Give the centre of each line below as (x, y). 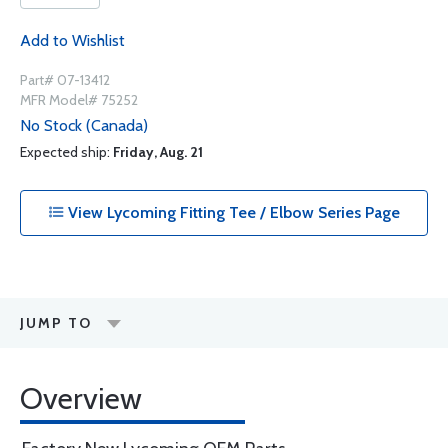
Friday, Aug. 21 (158, 152)
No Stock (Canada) (84, 125)
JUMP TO (56, 323)
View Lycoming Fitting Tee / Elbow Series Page (232, 212)
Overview (81, 398)
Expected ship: (66, 152)
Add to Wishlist (72, 40)
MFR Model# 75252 (79, 100)
